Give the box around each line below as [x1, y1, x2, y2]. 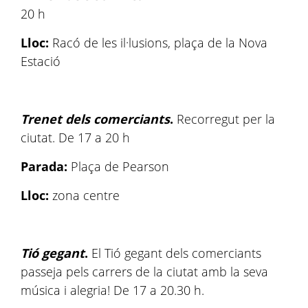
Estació [21, 53, 60, 69]
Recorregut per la [173, 111, 275, 127]
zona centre [52, 187, 120, 203]
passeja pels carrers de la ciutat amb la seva [21, 263, 268, 280]
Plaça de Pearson [71, 158, 169, 175]
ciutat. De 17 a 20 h [21, 129, 130, 146]
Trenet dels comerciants [21, 111, 170, 127]
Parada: [21, 158, 71, 175]
